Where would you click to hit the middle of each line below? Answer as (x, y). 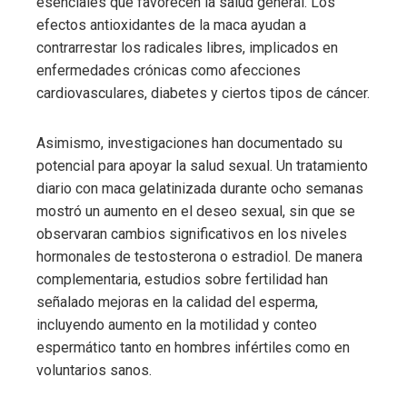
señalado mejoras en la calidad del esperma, (177, 303)
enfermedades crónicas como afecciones (169, 71)
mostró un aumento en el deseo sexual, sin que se (196, 212)
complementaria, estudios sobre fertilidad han (182, 280)
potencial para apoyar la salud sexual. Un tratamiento (202, 166)
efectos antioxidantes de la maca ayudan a (171, 25)
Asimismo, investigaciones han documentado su (189, 144)
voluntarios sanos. (94, 371)
